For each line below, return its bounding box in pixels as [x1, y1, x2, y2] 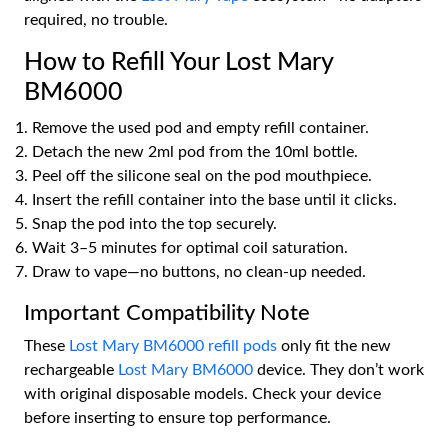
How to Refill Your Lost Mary [24, 49, 333, 75]
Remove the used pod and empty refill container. [32, 119, 369, 136]
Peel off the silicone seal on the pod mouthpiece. [32, 167, 372, 184]
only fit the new [277, 337, 391, 354]
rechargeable [24, 361, 118, 378]
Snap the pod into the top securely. [32, 215, 277, 232]
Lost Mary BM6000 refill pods [69, 337, 277, 354]
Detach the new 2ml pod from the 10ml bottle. [32, 143, 358, 160]
